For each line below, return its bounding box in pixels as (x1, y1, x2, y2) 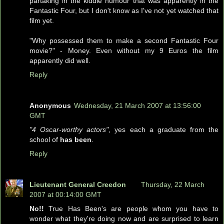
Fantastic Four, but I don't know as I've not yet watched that (29, 6, 218, 14)
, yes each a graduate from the (108, 125, 218, 133)
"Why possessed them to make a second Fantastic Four (29, 36, 218, 44)
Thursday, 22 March (141, 180, 204, 188)
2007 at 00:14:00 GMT (29, 190, 101, 198)
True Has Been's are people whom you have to (44, 204, 218, 212)
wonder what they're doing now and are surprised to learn (29, 214, 218, 222)
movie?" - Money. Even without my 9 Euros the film (29, 46, 218, 54)
